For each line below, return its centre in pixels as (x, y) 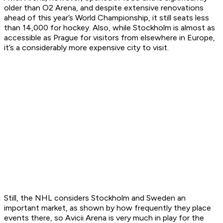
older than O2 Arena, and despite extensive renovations (104, 8)
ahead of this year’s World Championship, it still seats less (107, 18)
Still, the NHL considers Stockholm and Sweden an (95, 198)
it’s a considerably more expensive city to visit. (86, 48)
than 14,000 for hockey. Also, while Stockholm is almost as (110, 28)
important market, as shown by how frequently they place (108, 208)
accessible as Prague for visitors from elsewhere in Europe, (110, 38)
